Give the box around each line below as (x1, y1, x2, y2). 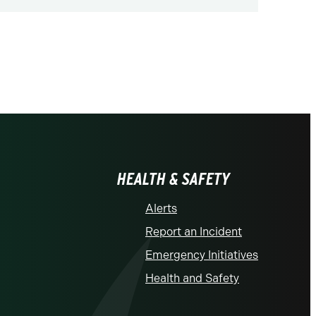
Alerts (145, 202, 177, 216)
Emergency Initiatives (145, 248, 258, 262)
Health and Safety (145, 272, 239, 286)
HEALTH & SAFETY (117, 169, 230, 190)
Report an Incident (145, 225, 242, 239)
